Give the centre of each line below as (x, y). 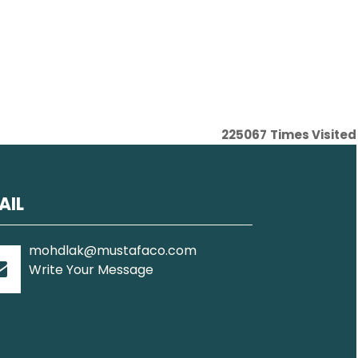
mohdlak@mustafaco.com (113, 251)
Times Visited (313, 135)
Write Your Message (91, 270)
